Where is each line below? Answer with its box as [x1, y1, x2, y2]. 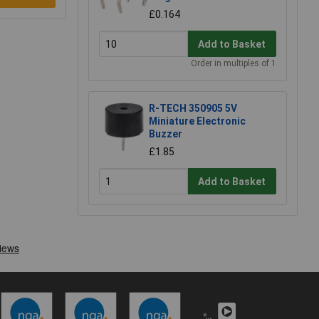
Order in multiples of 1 [191, 58, 276, 69]
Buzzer [149, 128, 182, 140]
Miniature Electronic [149, 115, 246, 127]
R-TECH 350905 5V [149, 103, 237, 115]
